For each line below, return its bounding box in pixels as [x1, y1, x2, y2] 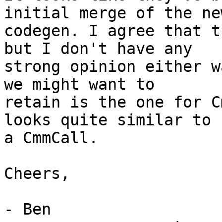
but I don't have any [4, 40, 192, 58]
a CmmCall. [4, 129, 98, 147]
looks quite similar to [4, 111, 211, 129]
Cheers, [4, 165, 70, 183]
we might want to [4, 75, 155, 94]
